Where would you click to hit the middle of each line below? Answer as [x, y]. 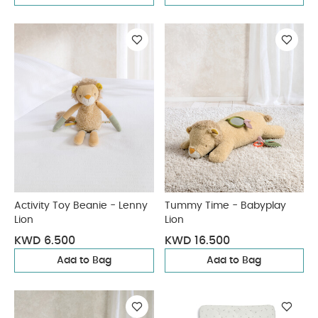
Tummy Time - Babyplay [225, 206]
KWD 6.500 [45, 241]
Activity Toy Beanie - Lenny [81, 206]
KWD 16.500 [197, 241]
